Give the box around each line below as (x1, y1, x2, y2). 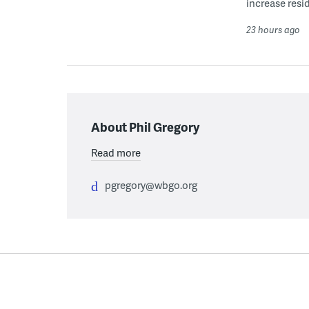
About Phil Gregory (91, 117, 199, 135)
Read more (91, 144, 141, 160)
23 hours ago (246, 23, 300, 36)
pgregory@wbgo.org (105, 177, 197, 192)
